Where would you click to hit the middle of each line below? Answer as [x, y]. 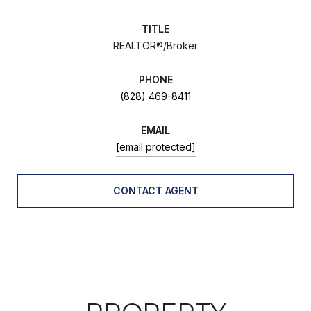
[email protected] [155, 146]
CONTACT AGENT [155, 190]
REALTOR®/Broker [155, 45]
